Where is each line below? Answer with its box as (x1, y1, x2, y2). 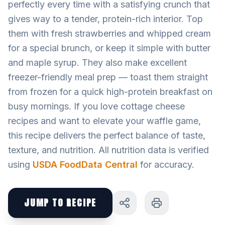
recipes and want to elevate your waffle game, (8, 116, 201, 126)
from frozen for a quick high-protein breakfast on (8, 86, 212, 97)
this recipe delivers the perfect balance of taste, (8, 130, 205, 141)
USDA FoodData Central (33, 159, 138, 170)
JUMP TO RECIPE (24, 196, 97, 209)
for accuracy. (138, 159, 194, 170)
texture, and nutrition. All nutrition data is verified (8, 145, 209, 155)
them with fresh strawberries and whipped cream (8, 28, 211, 39)
